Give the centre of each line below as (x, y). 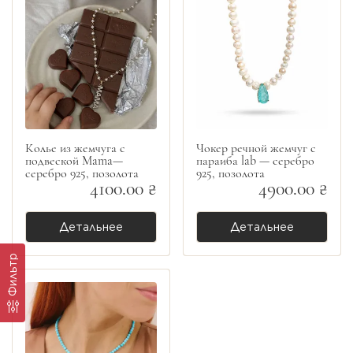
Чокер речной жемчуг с (256, 148)
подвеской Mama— (74, 160)
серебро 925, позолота (82, 173)
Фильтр (13, 275)
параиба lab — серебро (255, 160)
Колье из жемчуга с (75, 148)
